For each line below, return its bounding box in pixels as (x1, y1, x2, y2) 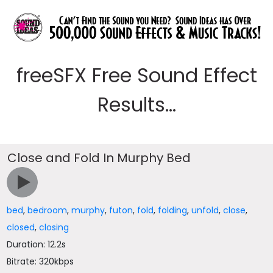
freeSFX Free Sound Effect (16, 62, 257, 89)
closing (39, 221, 69, 233)
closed (7, 221, 35, 233)
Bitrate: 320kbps (7, 255, 74, 268)
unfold (191, 204, 219, 216)
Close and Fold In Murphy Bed (7, 149, 191, 166)
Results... (97, 91, 176, 118)
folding (158, 204, 188, 216)
